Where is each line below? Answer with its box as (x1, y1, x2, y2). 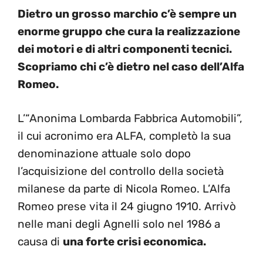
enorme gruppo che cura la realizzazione (18, 24, 240, 38)
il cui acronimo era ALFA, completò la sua (18, 129, 231, 143)
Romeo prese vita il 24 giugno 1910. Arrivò (18, 200, 236, 213)
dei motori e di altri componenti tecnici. (18, 42, 232, 56)
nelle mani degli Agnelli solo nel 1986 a (18, 217, 220, 231)
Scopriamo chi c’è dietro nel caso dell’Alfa (18, 59, 244, 73)
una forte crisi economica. (63, 235, 206, 248)
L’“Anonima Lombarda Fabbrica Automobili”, (18, 112, 242, 125)
